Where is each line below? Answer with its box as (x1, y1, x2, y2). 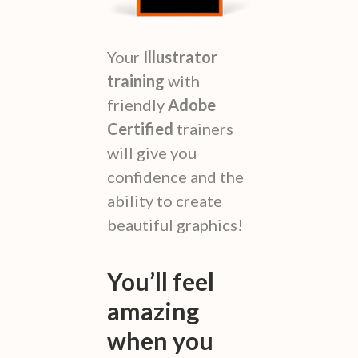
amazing (107, 296, 199, 325)
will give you (107, 142, 197, 162)
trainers (173, 118, 233, 138)
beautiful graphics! (107, 214, 243, 234)
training (107, 70, 165, 90)
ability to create (107, 190, 222, 210)
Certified (107, 118, 173, 138)
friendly (107, 94, 168, 114)
